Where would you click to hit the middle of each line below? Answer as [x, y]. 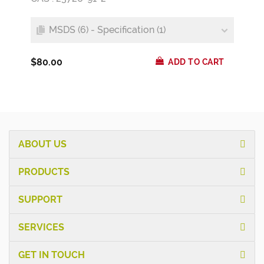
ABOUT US [42, 144]
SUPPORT [40, 199]
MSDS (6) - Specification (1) [107, 29]
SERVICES [41, 227]
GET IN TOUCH [52, 255]
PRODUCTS [44, 171]
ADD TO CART [196, 62]
